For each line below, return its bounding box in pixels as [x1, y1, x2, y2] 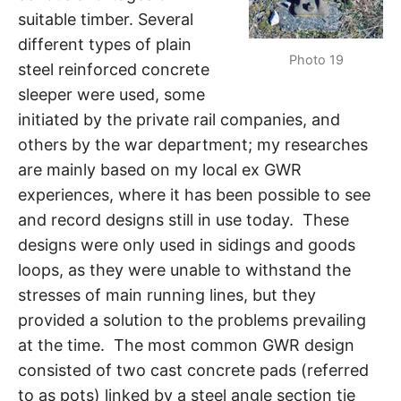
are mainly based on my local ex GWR [18, 160, 302, 180]
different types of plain [18, 35, 192, 55]
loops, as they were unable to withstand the [18, 260, 351, 280]
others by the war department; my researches [18, 135, 368, 155]
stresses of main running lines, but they [18, 286, 316, 305]
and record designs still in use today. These [18, 210, 349, 230]
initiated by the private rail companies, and [18, 110, 340, 130]
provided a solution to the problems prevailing [18, 311, 366, 330]
